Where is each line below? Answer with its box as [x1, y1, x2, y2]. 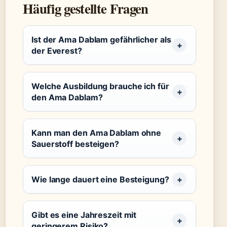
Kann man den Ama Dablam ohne [31, 128, 162, 138]
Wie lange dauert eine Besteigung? [31, 174, 169, 185]
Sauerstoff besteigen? [31, 139, 119, 149]
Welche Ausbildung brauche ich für [31, 81, 169, 92]
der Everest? [31, 46, 82, 56]
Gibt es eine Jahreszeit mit [31, 210, 137, 220]
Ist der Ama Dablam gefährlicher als [31, 34, 171, 45]
